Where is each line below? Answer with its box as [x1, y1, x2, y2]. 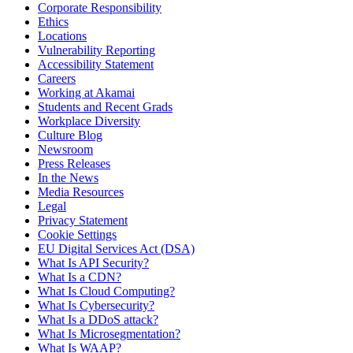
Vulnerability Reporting [38, 43, 155, 58]
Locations [38, 29, 87, 43]
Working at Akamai [38, 86, 135, 100]
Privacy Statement [38, 214, 128, 228]
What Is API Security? [38, 256, 149, 270]
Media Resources [38, 185, 124, 199]
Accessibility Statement [38, 58, 154, 72]
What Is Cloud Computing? [38, 284, 175, 299]
